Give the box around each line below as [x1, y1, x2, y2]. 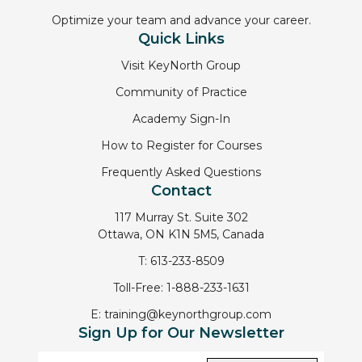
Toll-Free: [112, 280, 166, 295]
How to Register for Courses [100, 137, 262, 153]
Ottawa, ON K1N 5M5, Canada [98, 226, 264, 242]
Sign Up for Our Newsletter [78, 323, 284, 342]
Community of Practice [115, 84, 247, 99]
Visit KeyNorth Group [121, 57, 241, 73]
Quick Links [137, 29, 225, 48]
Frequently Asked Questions [101, 164, 261, 179]
